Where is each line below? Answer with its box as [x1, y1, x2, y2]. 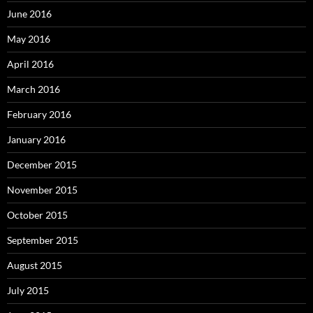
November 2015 [7, 183, 78, 196]
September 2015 [7, 233, 78, 246]
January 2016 [7, 133, 66, 145]
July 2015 [7, 284, 49, 296]
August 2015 [7, 259, 62, 271]
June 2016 [7, 7, 52, 20]
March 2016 [7, 82, 60, 95]
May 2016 [7, 32, 50, 45]
